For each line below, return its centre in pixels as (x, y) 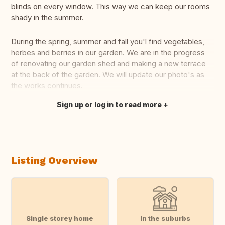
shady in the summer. (47, 18)
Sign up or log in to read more (109, 105)
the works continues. (47, 86)
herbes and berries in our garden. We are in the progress (108, 53)
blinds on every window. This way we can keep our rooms (110, 7)
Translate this (41, 110)
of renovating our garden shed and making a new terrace (108, 64)
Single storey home (60, 218)
